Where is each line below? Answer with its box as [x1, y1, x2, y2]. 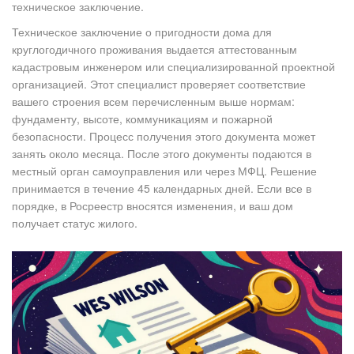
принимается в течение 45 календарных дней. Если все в [12, 180, 311, 197]
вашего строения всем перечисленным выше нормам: [12, 93, 295, 110]
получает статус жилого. [12, 215, 137, 232]
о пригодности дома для [145, 24, 272, 40]
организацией [12, 76, 84, 92]
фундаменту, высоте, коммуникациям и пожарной [12, 111, 273, 127]
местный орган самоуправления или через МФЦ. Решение [12, 163, 317, 179]
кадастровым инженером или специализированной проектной [12, 58, 335, 75]
